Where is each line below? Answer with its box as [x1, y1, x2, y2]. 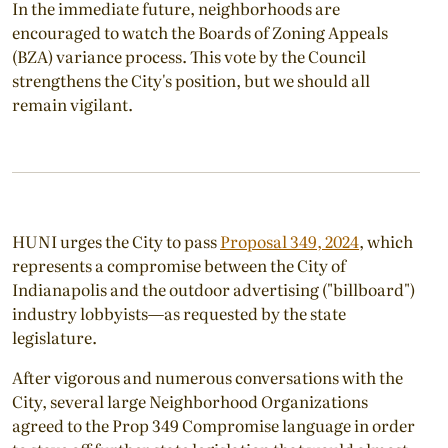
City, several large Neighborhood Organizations [12, 388, 368, 413]
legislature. [12, 324, 97, 349]
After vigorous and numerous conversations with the [12, 364, 403, 389]
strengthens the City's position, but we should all [12, 67, 370, 92]
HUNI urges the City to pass [12, 228, 220, 253]
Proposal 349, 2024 [220, 228, 359, 253]
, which [359, 228, 413, 253]
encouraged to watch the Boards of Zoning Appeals [12, 19, 388, 44]
